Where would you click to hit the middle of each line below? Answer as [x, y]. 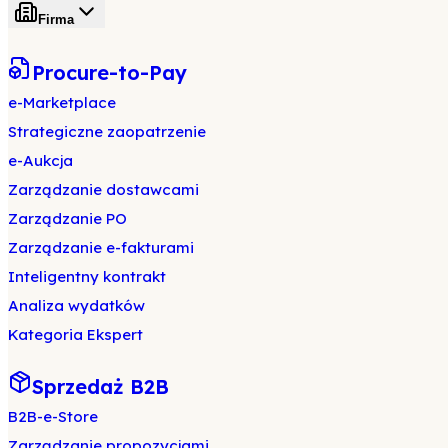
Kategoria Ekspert [75, 334]
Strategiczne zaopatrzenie [107, 131]
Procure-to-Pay [109, 72]
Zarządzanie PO [67, 218]
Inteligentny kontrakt [87, 276]
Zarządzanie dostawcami [103, 189]
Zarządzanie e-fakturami [101, 247]
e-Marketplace [62, 102]
